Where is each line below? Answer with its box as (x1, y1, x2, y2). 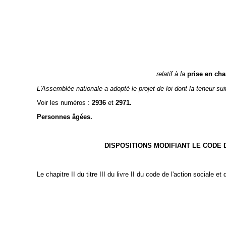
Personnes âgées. (36, 113, 92, 121)
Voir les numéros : (36, 98, 92, 106)
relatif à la (156, 70, 187, 78)
